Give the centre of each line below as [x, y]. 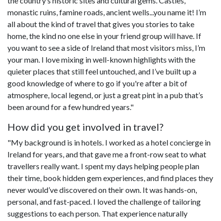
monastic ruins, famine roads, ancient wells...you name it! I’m [107, 12]
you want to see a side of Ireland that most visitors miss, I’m [106, 47]
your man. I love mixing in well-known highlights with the [101, 59]
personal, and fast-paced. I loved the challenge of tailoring [104, 201]
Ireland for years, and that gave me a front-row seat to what [107, 154]
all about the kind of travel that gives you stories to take [101, 24]
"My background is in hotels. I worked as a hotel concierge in [109, 142]
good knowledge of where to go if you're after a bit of [97, 83]
